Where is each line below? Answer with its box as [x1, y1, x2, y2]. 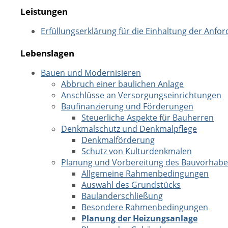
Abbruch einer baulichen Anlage [61, 78, 184, 90]
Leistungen [20, 5, 68, 17]
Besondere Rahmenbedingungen [81, 202, 208, 213]
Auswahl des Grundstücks [81, 179, 181, 190]
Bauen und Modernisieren [41, 67, 141, 78]
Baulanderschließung [81, 190, 163, 202]
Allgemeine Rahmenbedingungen [81, 168, 209, 179]
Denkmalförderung [81, 134, 155, 146]
